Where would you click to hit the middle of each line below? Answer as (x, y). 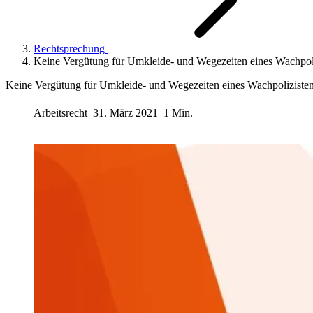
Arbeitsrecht (62, 112)
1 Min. (178, 112)
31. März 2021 (125, 112)
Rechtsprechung (71, 49)
